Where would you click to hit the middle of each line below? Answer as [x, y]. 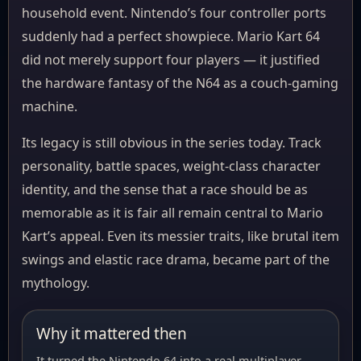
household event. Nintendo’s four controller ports [174, 13]
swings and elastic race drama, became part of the [176, 259]
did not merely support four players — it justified [171, 60]
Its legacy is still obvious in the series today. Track [172, 143]
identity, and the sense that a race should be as [165, 189]
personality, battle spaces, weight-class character [171, 166]
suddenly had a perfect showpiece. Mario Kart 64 [171, 36]
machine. [50, 106]
